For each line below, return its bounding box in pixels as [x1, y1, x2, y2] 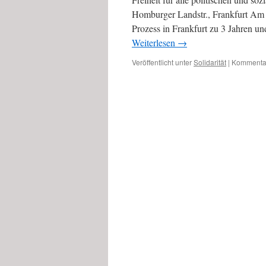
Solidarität [194, 57, 226, 67]
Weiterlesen [132, 36, 178, 49]
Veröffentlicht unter [132, 57, 192, 67]
